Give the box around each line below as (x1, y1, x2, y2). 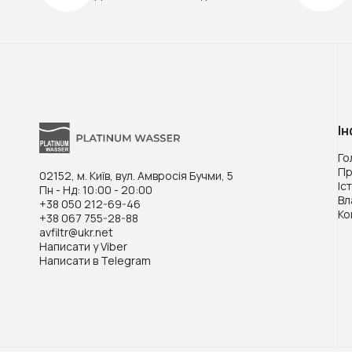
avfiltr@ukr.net (39, 224, 113, 240)
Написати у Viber (39, 238, 127, 254)
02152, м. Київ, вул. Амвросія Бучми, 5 (39, 167, 233, 183)
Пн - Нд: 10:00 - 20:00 (39, 181, 152, 197)
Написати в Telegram (39, 252, 151, 268)
